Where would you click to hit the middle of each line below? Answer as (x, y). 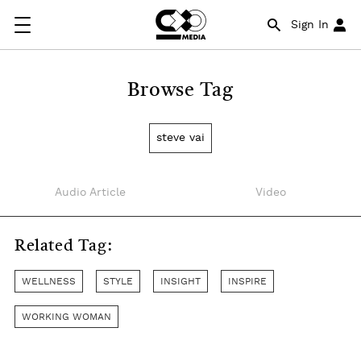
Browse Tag (180, 91)
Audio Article (90, 193)
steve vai (180, 138)
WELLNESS (49, 281)
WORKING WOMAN (66, 317)
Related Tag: (64, 247)
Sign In (310, 25)
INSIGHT (180, 281)
